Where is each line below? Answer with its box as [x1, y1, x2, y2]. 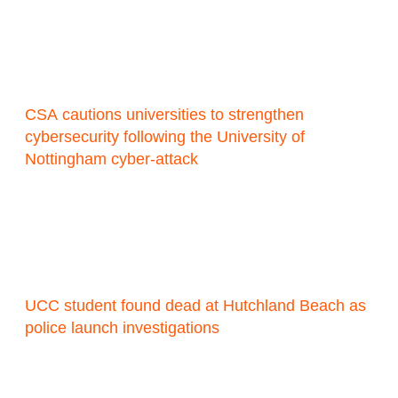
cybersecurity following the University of [25, 128, 306, 147]
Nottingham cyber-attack [25, 150, 199, 169]
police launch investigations [25, 319, 220, 338]
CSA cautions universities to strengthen [25, 106, 305, 124]
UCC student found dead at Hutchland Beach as [25, 297, 367, 315]
